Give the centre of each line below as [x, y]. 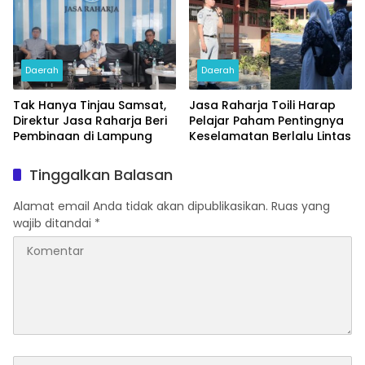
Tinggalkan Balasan [101, 174]
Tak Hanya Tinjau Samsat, [90, 105]
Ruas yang [301, 206]
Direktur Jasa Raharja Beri [90, 120]
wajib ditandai [54, 223]
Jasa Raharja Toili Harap [262, 105]
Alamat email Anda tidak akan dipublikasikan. [141, 206]
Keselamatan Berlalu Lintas [270, 136]
